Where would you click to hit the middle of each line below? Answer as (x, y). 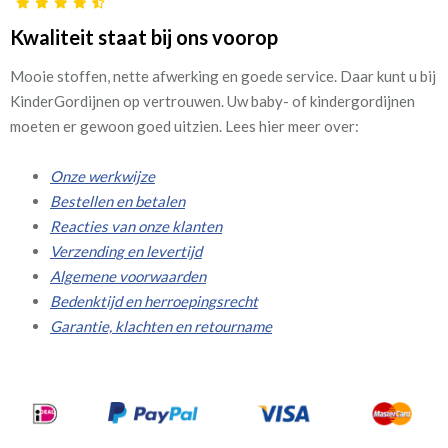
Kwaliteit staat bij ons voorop (144, 36)
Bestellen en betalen (117, 200)
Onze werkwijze (102, 175)
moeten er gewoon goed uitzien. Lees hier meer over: (184, 125)
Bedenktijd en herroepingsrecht (154, 300)
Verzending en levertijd (126, 250)
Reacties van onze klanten (136, 225)
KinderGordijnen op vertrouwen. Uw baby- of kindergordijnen (212, 100)
